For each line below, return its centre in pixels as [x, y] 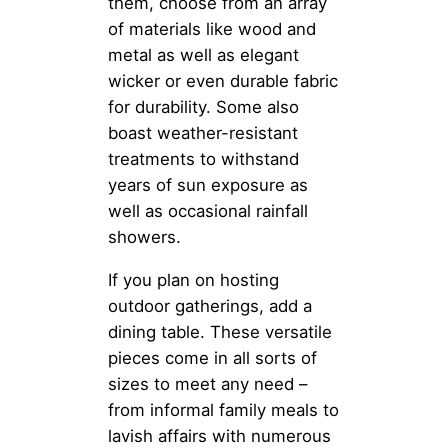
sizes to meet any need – [207, 383]
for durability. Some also [203, 106]
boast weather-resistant [203, 132]
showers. [144, 236]
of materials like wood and [212, 28]
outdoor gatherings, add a [210, 305]
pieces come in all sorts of [212, 357]
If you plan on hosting [193, 279]
